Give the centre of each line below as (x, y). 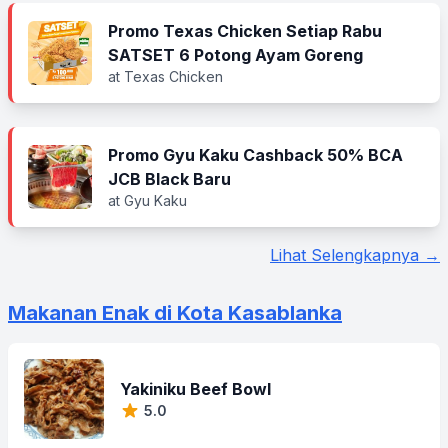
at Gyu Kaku (147, 200)
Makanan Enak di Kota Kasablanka (175, 313)
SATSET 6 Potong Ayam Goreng (235, 55)
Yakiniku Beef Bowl (195, 389)
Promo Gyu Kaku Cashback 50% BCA (255, 155)
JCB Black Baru (169, 179)
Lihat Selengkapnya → (355, 255)
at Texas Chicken (165, 76)
